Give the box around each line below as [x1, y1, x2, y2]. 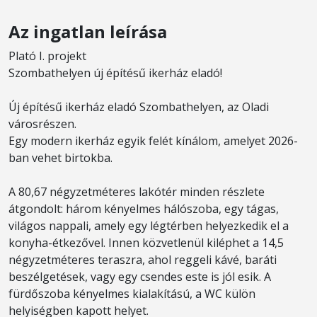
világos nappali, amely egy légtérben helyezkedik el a [8, 218, 289, 234]
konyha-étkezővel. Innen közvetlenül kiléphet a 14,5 [8, 235, 284, 250]
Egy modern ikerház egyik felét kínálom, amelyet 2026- [8, 133, 298, 149]
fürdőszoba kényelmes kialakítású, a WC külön [8, 286, 255, 301]
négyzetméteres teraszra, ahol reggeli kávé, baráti [8, 252, 277, 267]
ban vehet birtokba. [8, 150, 113, 166]
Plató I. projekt [8, 48, 86, 64]
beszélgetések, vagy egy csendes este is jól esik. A [8, 269, 271, 284]
